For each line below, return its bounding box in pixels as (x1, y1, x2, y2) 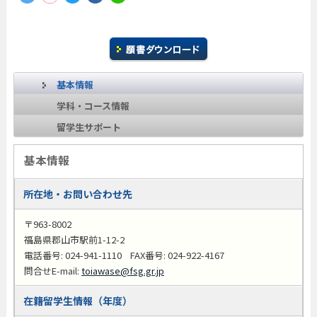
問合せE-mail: (23, 264, 81, 278)
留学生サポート (56, 120, 121, 134)
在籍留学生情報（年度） (23, 294, 132, 309)
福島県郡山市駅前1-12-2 (23, 233, 125, 247)
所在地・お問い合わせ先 (23, 187, 132, 202)
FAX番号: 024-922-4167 (121, 248, 224, 263)
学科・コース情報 (56, 99, 129, 113)
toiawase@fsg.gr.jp (81, 264, 164, 278)
